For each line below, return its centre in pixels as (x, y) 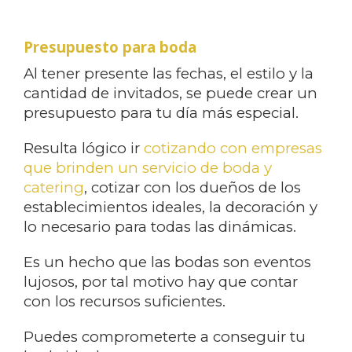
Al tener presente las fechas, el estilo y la (169, 73)
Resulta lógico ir (84, 148)
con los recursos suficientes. (125, 301)
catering (54, 187)
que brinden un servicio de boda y (148, 167)
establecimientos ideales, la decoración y (170, 207)
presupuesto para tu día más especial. (161, 112)
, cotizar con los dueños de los (192, 187)
